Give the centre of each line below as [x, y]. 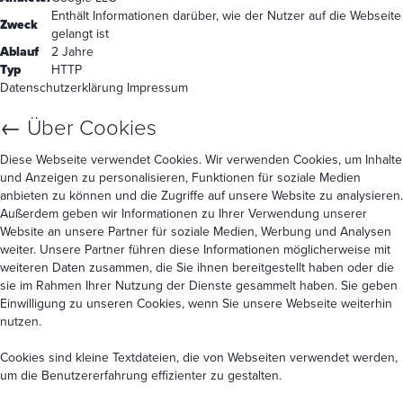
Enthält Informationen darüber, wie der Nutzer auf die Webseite [226, 15]
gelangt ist [80, 33]
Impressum [157, 87]
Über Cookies [89, 128]
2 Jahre [72, 51]
